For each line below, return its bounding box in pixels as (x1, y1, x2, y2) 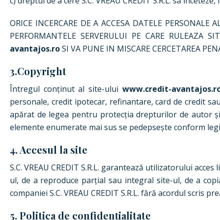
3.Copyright (10, 64, 66, 78)
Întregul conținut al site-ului (10, 83, 122, 94)
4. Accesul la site (10, 143, 87, 156)
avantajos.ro (10, 43, 60, 54)
